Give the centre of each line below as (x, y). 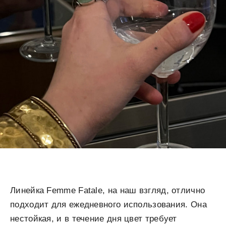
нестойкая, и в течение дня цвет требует (94, 219)
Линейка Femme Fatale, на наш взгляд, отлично (108, 190)
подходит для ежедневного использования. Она (108, 205)
